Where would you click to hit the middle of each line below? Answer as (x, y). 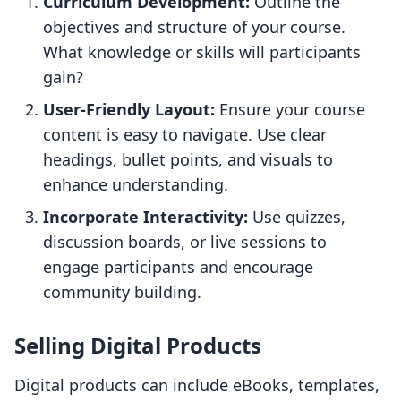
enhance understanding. (136, 185)
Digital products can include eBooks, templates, (197, 385)
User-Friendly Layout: (129, 110)
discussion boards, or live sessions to (185, 242)
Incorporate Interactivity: (145, 217)
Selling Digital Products (138, 346)
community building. (122, 292)
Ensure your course (290, 110)
